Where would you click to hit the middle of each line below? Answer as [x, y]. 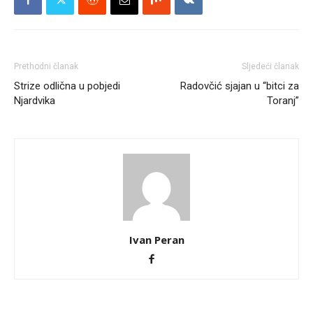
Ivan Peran [156, 239]
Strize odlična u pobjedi [67, 86]
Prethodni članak [46, 66]
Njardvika [35, 100]
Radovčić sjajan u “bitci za [240, 86]
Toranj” [283, 100]
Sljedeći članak [270, 66]
